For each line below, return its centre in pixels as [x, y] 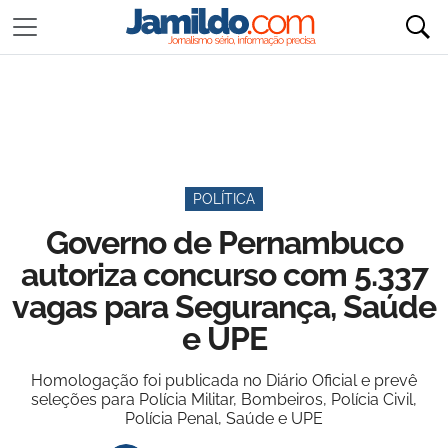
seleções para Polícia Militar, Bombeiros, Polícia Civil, [224, 399]
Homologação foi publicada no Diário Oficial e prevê [224, 380]
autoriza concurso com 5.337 [224, 274]
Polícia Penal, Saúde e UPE [224, 418]
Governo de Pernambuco [224, 242]
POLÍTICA [224, 199]
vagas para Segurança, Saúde [224, 306]
